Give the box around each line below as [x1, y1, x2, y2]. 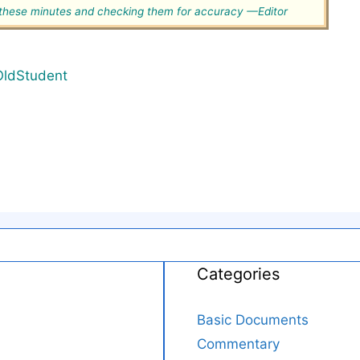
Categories [197, 264, 280, 284]
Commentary [197, 336, 280, 353]
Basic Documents [197, 312, 309, 329]
